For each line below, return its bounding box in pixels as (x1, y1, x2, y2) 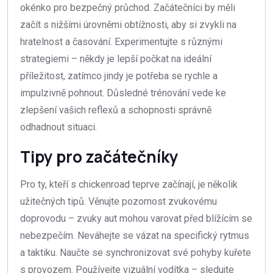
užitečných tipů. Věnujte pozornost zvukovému (20, 196, 217, 208)
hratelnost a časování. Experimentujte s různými (20, 36, 222, 48)
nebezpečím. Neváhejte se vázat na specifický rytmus (20, 230, 249, 242)
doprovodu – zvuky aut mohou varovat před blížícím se (20, 213, 252, 225)
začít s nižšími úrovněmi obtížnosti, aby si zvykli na (20, 19, 236, 31)
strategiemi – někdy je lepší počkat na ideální (20, 53, 211, 65)
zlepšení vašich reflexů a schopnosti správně (20, 104, 211, 116)
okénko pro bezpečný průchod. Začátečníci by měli (20, 2, 235, 14)
